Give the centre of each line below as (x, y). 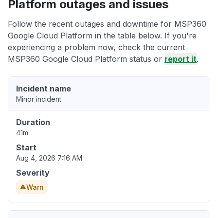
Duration (33, 122)
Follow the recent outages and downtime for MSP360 (107, 24)
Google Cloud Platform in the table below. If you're (102, 36)
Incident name (44, 89)
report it (181, 59)
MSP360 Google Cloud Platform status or (86, 59)
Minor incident (39, 99)
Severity (33, 173)
